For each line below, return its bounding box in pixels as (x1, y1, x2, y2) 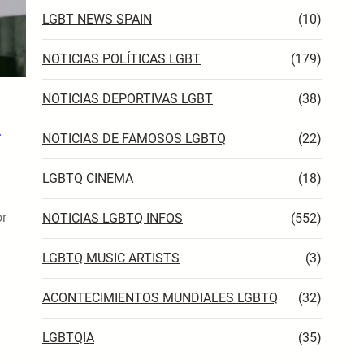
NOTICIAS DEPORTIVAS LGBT (42, 90, 213, 106)
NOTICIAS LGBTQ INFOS (42, 210, 183, 226)
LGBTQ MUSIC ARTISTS (42, 249, 180, 266)
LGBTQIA (42, 329, 94, 345)
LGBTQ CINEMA (42, 170, 133, 186)
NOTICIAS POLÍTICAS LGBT (42, 50, 201, 67)
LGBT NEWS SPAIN (42, 11, 152, 27)
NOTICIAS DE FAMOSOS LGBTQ (42, 130, 226, 146)
